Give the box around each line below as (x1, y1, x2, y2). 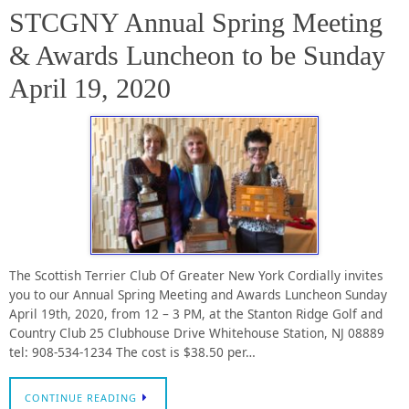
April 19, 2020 (9, 73, 171, 104)
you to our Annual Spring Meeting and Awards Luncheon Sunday (9, 286, 387, 304)
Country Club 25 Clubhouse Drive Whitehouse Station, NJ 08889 (9, 324, 384, 342)
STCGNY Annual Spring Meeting (9, 7, 383, 38)
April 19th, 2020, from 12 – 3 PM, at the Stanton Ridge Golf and (9, 305, 383, 323)
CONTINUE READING (25, 390, 137, 404)
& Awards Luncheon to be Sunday (9, 40, 385, 71)
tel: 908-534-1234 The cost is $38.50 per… (9, 343, 256, 362)
